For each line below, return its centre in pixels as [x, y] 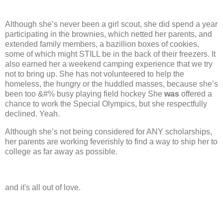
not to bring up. [32, 74]
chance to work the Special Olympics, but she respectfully [106, 104]
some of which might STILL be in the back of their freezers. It [110, 54]
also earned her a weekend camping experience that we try [109, 64]
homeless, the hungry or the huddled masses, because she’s [111, 84]
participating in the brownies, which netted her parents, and [109, 34]
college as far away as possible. [61, 152]
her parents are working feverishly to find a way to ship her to [111, 142]
